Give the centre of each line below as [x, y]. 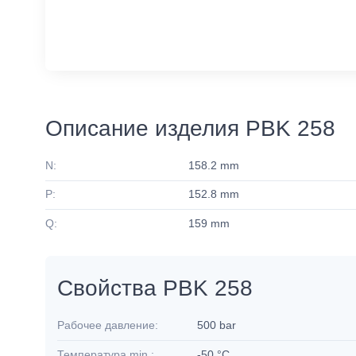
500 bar [216, 325]
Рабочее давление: [108, 325]
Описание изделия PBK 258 [190, 128]
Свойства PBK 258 [155, 288]
